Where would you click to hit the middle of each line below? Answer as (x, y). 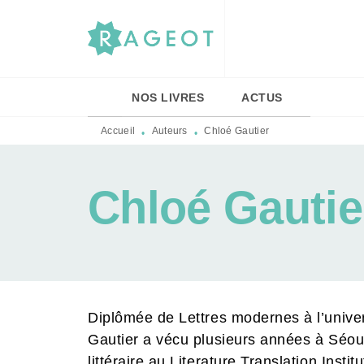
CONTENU (324, 28)
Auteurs (169, 131)
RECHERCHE (216, 28)
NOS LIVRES (168, 97)
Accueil (118, 131)
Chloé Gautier (237, 131)
